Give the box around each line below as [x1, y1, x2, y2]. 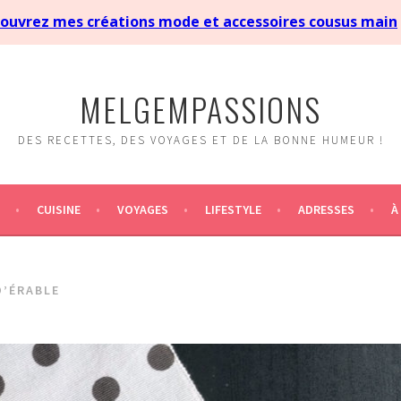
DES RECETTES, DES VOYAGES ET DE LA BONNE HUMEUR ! [17, 132, 384, 148]
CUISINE [36, 201, 81, 218]
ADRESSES [297, 201, 354, 218]
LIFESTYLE [204, 201, 261, 218]
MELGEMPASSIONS [80, 85, 321, 132]
